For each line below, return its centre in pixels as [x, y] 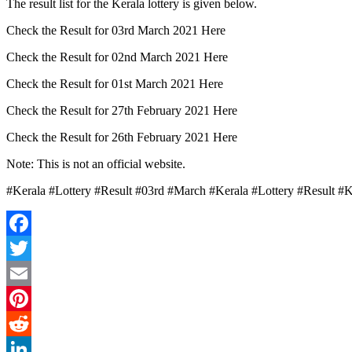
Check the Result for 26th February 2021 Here [122, 137]
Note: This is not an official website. [96, 163]
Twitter [24, 273]
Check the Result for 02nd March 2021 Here [117, 57]
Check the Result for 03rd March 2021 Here [116, 30]
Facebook [31, 247]
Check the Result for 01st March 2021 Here [115, 83]
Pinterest [27, 323]
